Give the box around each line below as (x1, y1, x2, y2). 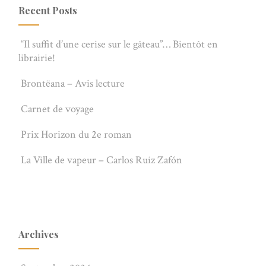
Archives (18, 227, 59, 240)
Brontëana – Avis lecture (21, 76, 125, 90)
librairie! (18, 50, 56, 65)
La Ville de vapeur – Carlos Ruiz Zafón (21, 153, 183, 167)
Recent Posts (18, 4, 78, 17)
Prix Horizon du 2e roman (21, 127, 132, 141)
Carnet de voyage (21, 102, 94, 116)
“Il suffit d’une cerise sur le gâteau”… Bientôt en (21, 37, 218, 51)
